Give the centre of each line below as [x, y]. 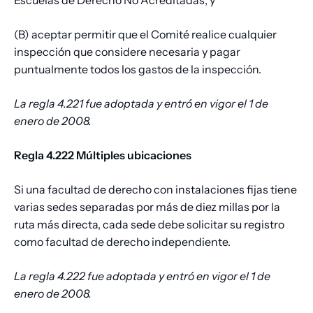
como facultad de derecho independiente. [123, 242]
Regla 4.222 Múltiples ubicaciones [103, 155]
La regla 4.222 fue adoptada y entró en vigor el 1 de [142, 276]
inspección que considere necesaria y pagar [127, 52]
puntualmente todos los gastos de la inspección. [138, 70]
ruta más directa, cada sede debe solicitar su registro [149, 225]
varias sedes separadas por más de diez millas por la [147, 207]
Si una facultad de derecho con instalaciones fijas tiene [155, 190]
